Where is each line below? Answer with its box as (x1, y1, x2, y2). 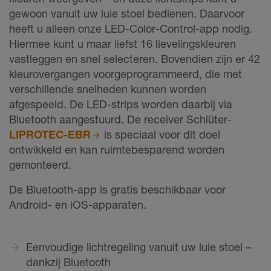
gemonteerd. (9, 157, 71, 171)
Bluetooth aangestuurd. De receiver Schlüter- (9, 112, 232, 126)
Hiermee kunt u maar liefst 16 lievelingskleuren (9, 36, 236, 50)
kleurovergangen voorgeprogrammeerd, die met (9, 67, 242, 80)
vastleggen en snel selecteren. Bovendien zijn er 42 (9, 51, 260, 65)
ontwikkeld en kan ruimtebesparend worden (9, 142, 224, 156)
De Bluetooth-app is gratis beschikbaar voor (9, 182, 226, 196)
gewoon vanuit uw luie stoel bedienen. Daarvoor (9, 6, 244, 20)
